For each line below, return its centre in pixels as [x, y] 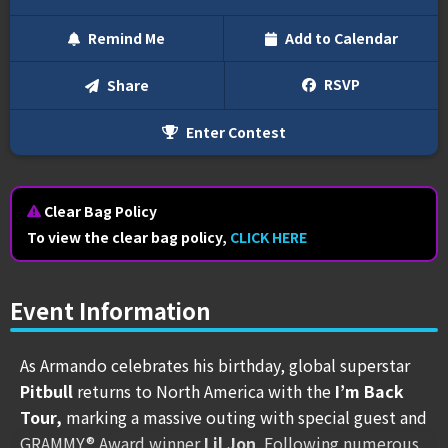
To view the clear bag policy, [128, 236]
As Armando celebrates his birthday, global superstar [215, 364]
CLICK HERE [268, 236]
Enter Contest [234, 131]
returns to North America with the [204, 390]
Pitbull [46, 390]
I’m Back [369, 390]
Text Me [363, 82]
